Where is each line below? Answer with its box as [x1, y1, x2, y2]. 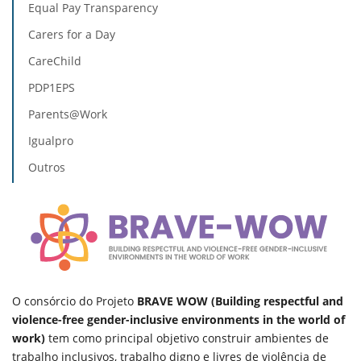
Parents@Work [28, 106, 107, 122]
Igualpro [28, 133, 73, 148]
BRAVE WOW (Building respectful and [134, 293, 343, 309]
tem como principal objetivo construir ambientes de [45, 330, 329, 346]
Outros [28, 160, 65, 175]
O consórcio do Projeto [12, 293, 134, 309]
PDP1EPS [28, 80, 75, 95]
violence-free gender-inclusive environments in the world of [12, 312, 345, 327]
